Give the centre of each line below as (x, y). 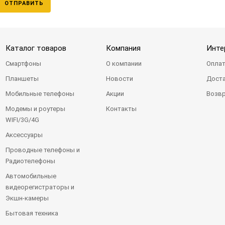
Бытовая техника (32, 213)
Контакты (121, 109)
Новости (119, 79)
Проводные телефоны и (42, 150)
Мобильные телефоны (40, 94)
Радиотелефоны (30, 161)
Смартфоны (23, 64)
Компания (123, 48)
